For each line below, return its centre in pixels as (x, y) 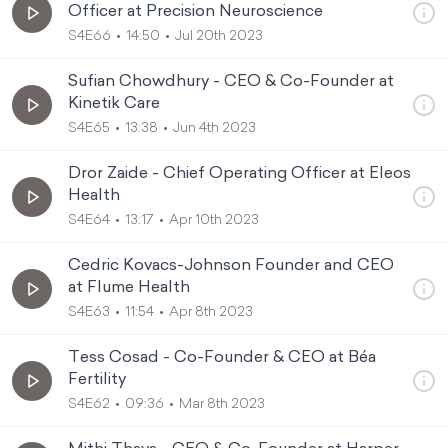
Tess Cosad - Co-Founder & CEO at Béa (222, 358)
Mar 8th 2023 (222, 404)
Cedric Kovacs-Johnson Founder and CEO (231, 266)
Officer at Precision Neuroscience (195, 12)
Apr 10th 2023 (214, 220)
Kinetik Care (114, 104)
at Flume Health (129, 288)
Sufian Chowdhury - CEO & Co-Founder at (231, 82)
